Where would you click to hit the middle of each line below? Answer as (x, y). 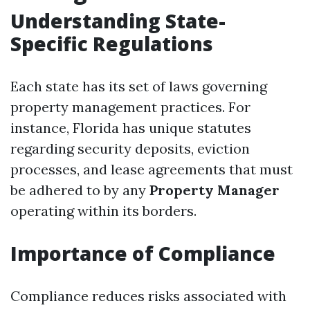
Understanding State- (118, 21)
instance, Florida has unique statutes (131, 128)
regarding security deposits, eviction (130, 148)
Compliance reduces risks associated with (148, 296)
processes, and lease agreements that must (152, 169)
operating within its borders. (103, 211)
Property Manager (215, 190)
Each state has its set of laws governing (139, 86)
